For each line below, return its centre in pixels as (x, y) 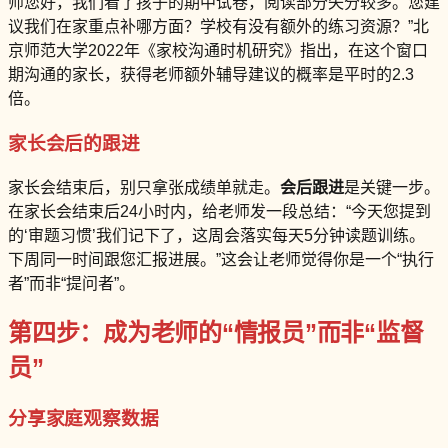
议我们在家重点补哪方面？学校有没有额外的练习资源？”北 (218, 27)
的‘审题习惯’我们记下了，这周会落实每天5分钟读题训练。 (216, 235)
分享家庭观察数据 (83, 419)
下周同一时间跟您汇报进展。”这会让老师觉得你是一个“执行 (221, 259)
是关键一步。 (392, 187)
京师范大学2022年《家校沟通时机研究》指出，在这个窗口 (218, 51)
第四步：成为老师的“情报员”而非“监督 (216, 333)
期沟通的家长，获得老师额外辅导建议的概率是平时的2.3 (211, 75)
